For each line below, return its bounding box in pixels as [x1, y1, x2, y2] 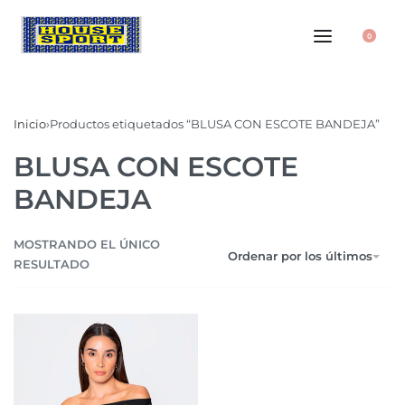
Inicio [14, 116, 46, 131]
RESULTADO [14, 257, 89, 272]
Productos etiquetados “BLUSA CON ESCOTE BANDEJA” [50, 116, 380, 131]
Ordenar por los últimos [228, 249, 372, 264]
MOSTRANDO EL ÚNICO [14, 237, 160, 252]
